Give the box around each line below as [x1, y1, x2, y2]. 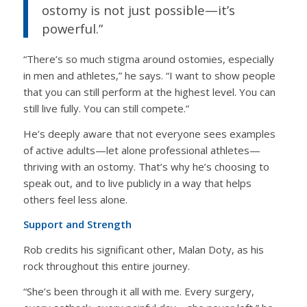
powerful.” [41, 20, 103, 38]
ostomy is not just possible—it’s [41, 1, 235, 19]
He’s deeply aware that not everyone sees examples [23, 126, 275, 140]
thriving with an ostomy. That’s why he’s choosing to [23, 159, 269, 173]
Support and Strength [23, 217, 132, 232]
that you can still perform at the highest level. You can [23, 84, 275, 99]
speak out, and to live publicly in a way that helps [23, 175, 251, 190]
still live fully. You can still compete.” [23, 101, 189, 115]
